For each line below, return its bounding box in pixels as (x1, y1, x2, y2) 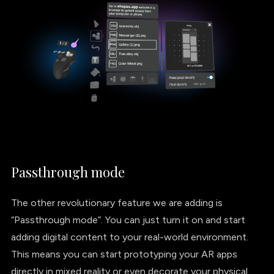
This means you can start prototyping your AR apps (10, 248, 237, 260)
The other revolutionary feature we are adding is (10, 196, 223, 209)
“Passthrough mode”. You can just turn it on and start (10, 213, 245, 226)
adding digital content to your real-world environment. (10, 231, 248, 243)
